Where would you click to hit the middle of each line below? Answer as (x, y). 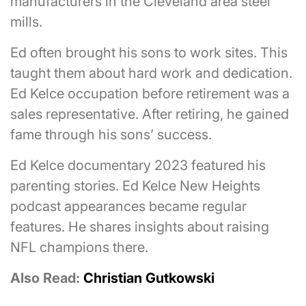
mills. (26, 22)
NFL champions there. (79, 248)
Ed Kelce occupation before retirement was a (150, 94)
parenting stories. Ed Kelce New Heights (135, 186)
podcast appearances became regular (128, 207)
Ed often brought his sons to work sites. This (149, 53)
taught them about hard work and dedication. (151, 73)
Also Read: (47, 278)
